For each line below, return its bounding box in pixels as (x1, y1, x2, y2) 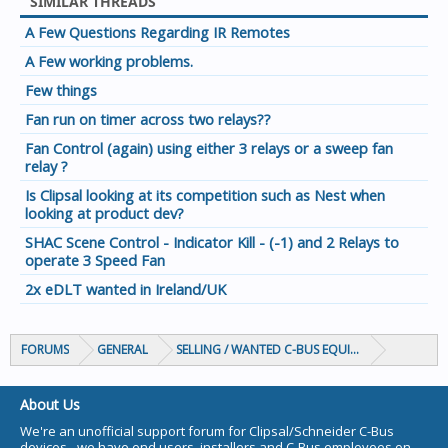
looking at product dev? (25, 203, 184, 223)
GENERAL (97, 341, 148, 358)
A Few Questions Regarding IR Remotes (25, 22, 290, 42)
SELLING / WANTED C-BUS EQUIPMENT (176, 341, 389, 358)
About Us (20, 395, 80, 414)
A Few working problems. (25, 51, 193, 71)
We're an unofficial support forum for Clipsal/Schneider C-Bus (20, 422, 394, 440)
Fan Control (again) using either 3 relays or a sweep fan (25, 138, 393, 158)
